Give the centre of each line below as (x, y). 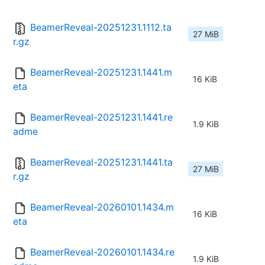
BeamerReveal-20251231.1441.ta (101, 162)
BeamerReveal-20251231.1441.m (101, 72)
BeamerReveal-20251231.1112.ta (101, 28)
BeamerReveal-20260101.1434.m (102, 207)
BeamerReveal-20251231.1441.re (101, 117)
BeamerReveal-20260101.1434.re (102, 252)
